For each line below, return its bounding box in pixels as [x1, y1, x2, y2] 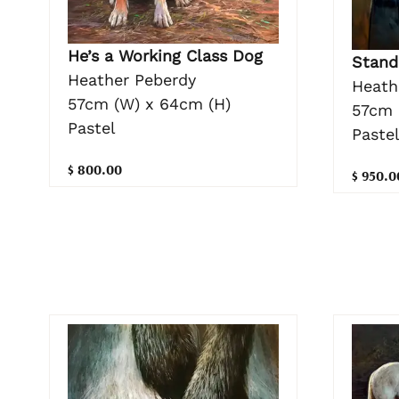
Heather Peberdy [68, 70, 196, 90]
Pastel [68, 118, 116, 138]
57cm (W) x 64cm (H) [68, 94, 231, 114]
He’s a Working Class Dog [68, 46, 263, 66]
